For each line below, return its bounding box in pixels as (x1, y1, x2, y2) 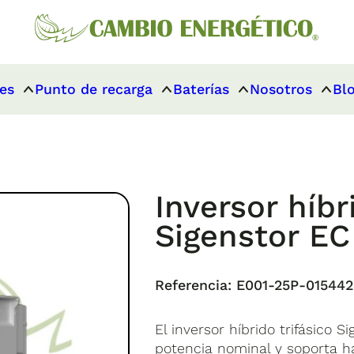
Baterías (173, 81, 230, 98)
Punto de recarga (35, 81, 153, 98)
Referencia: (155, 277, 232, 294)
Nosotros (250, 81, 313, 98)
